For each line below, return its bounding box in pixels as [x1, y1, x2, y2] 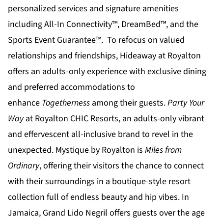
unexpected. [8, 144, 55, 157]
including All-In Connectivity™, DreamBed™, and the [8, 18, 198, 31]
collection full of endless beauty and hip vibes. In [8, 191, 189, 204]
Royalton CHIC [35, 112, 88, 125]
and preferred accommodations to [8, 81, 135, 94]
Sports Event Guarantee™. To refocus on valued [8, 34, 185, 47]
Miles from [145, 144, 182, 157]
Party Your [165, 97, 204, 110]
